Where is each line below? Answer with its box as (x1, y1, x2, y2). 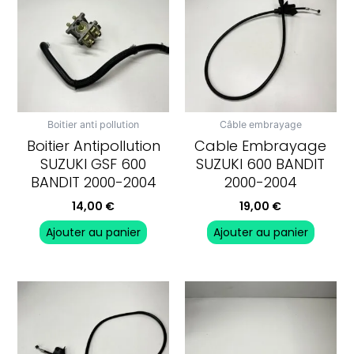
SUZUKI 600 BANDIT (196, 153, 326, 174)
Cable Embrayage (194, 135, 327, 156)
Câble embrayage (219, 119, 302, 131)
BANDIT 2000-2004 (30, 171, 156, 192)
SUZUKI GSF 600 (40, 153, 147, 174)
